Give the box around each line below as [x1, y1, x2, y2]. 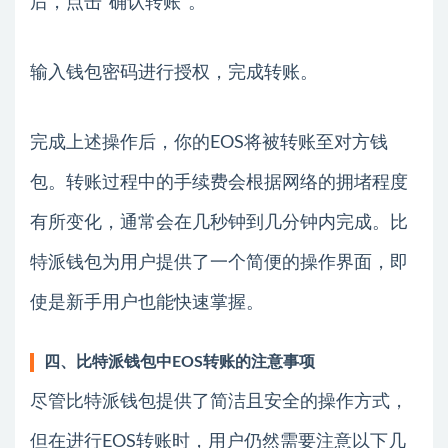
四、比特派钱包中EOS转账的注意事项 [44, 353, 315, 370]
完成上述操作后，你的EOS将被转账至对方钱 [30, 133, 388, 152]
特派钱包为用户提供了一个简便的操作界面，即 [30, 253, 408, 272]
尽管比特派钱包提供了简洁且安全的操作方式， [30, 392, 408, 411]
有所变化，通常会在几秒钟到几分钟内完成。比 [30, 213, 408, 232]
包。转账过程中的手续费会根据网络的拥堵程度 [30, 173, 408, 192]
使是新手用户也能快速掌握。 [30, 293, 264, 312]
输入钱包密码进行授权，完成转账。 [30, 63, 318, 82]
